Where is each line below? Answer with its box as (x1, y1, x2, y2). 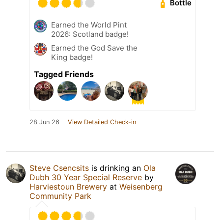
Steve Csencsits (29, 163, 89, 173)
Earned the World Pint (51, 20, 127, 29)
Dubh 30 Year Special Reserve (29, 172, 142, 182)
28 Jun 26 (29, 118, 59, 126)
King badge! (51, 52, 93, 62)
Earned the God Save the (51, 43, 137, 53)
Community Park (29, 191, 91, 201)
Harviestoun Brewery (29, 181, 107, 192)
